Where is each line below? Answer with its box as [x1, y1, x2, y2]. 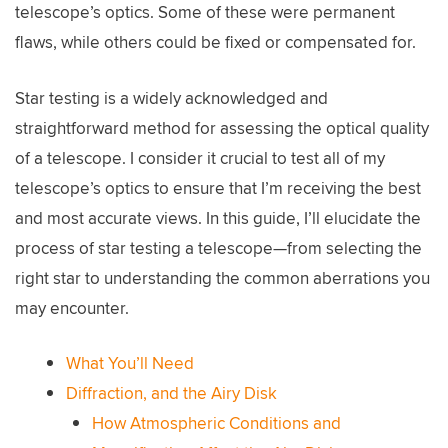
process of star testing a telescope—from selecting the [15, 235, 422, 260]
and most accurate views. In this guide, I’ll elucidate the [15, 205, 421, 230]
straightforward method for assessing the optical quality [15, 115, 429, 140]
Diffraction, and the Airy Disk [66, 381, 277, 405]
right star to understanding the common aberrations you [15, 265, 430, 290]
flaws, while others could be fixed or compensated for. [15, 30, 416, 54]
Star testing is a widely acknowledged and [15, 85, 328, 110]
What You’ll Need [66, 351, 194, 375]
